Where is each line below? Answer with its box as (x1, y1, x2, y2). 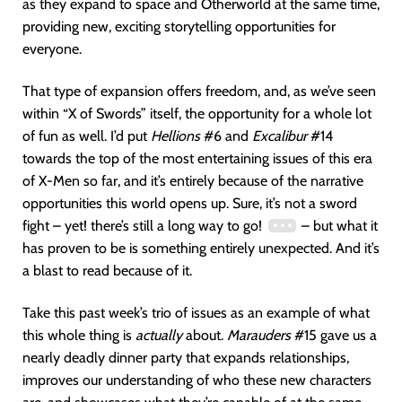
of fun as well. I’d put (22, 127, 151, 144)
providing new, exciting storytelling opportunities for (22, 18, 336, 35)
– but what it (297, 217, 378, 234)
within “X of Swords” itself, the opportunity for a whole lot (22, 105, 371, 122)
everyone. (22, 40, 82, 57)
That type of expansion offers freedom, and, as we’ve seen (22, 83, 376, 100)
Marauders (227, 327, 291, 344)
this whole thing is (22, 327, 135, 344)
